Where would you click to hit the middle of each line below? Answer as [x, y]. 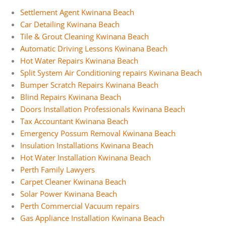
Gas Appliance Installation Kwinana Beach [92, 218]
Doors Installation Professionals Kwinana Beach [103, 109]
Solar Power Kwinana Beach [69, 194]
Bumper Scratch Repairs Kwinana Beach [89, 85]
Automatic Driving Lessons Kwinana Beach [94, 49]
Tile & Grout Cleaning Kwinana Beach [84, 37]
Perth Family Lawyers [58, 170]
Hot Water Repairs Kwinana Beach [79, 61]
